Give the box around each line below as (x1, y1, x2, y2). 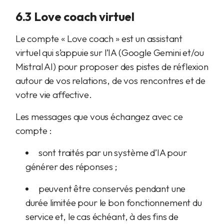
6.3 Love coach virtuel (15, 9, 135, 24)
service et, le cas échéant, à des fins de (25, 210, 179, 222)
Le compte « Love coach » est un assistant (15, 32, 183, 44)
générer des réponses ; (25, 160, 118, 172)
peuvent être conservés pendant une (38, 182, 186, 194)
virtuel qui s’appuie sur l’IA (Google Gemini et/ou (15, 46, 204, 58)
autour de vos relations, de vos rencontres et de (15, 74, 205, 86)
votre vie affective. (15, 88, 92, 100)
